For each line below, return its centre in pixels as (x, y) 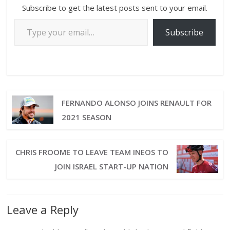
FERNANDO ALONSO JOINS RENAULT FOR (136, 102)
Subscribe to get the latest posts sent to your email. (115, 7)
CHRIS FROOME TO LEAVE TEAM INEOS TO (92, 152)
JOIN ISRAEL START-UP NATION (112, 166)
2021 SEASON (86, 117)
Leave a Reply (43, 209)
